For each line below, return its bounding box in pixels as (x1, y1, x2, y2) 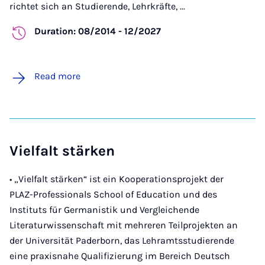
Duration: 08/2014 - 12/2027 (34, 25, 161, 37)
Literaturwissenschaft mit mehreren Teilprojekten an (9, 219, 238, 231)
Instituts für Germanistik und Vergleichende (9, 204, 199, 216)
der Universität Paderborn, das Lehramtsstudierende (9, 235, 234, 247)
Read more (34, 70, 80, 82)
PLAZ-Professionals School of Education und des (9, 189, 217, 201)
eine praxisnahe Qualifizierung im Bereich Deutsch (9, 250, 230, 262)
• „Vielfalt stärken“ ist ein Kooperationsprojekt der (9, 173, 224, 185)
